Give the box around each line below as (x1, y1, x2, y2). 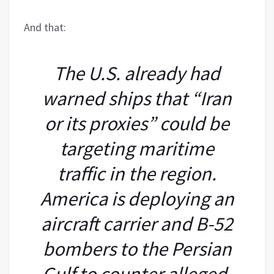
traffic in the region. (57, 161, 217, 186)
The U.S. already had (54, 61, 220, 86)
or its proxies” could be (45, 111, 229, 136)
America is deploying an (40, 186, 234, 211)
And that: (24, 20, 66, 34)
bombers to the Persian (42, 236, 232, 261)
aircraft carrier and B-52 (41, 211, 233, 236)
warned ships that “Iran (42, 86, 232, 111)
